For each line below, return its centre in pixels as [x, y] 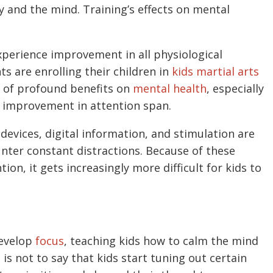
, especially [235, 88]
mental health [170, 88]
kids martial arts [215, 71]
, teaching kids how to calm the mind [161, 240]
